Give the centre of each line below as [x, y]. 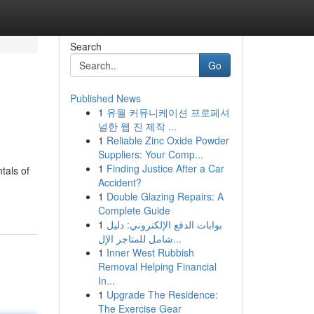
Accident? [120, 182]
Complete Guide [134, 210]
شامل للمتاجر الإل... [177, 238]
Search [86, 46]
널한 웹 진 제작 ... [137, 126]
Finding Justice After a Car [165, 168]
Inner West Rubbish [150, 252]
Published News [105, 98]
